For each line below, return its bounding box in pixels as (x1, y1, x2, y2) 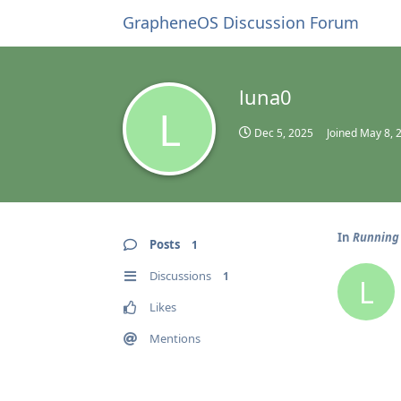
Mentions (149, 330, 200, 346)
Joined (327, 125, 360, 141)
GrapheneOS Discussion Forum (123, 12, 359, 33)
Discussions (149, 268, 211, 284)
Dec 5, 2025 (254, 125, 313, 141)
